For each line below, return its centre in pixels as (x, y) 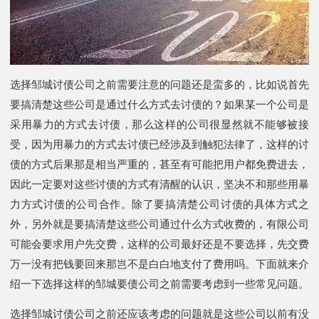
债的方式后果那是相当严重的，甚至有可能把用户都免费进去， (159, 164)
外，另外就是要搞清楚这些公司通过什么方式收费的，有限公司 (159, 224)
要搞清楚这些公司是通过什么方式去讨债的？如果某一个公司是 (159, 104)
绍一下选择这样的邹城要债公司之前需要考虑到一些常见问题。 (159, 284)
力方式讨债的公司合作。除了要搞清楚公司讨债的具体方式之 (159, 204)
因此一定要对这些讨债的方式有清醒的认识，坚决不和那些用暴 (159, 184)
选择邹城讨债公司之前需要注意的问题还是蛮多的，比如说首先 (159, 84)
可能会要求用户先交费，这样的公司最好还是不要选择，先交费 (159, 244)
